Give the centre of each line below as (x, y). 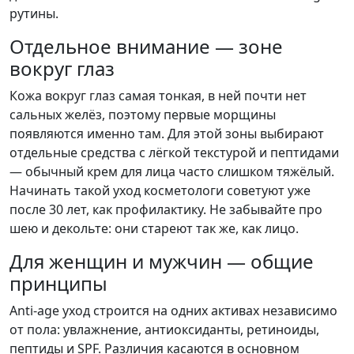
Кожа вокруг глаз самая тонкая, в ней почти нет (158, 96)
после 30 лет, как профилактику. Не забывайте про (166, 210)
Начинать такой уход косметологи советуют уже (160, 191)
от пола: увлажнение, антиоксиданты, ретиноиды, (164, 330)
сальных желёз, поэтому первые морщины (143, 115)
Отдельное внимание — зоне (146, 47)
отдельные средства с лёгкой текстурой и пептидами (174, 153)
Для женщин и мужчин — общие (162, 262)
